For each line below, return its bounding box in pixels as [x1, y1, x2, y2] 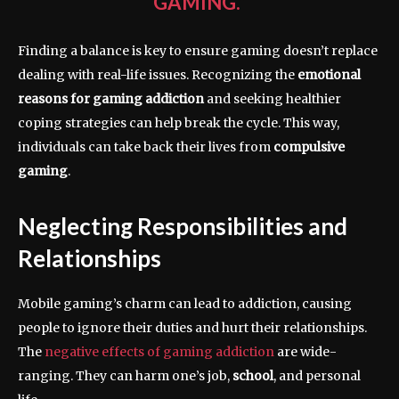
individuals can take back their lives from [18, 139, 273, 156]
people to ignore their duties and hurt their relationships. [18, 320, 367, 337]
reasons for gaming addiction [18, 91, 204, 108]
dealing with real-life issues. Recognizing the [18, 67, 297, 84]
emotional [297, 67, 361, 84]
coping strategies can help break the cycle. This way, [18, 115, 339, 132]
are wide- [274, 344, 337, 361]
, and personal [273, 368, 361, 385]
